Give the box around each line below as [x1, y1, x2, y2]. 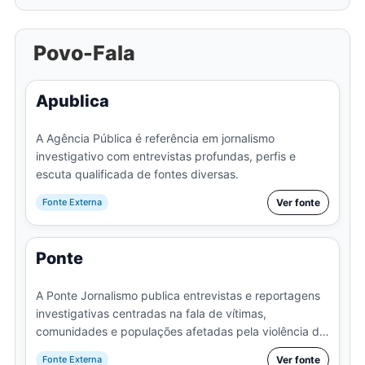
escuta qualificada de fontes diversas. [35, 166, 239, 181]
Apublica [35, 90, 109, 111]
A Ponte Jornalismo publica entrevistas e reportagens [35, 288, 320, 302]
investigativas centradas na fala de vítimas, [35, 306, 266, 320]
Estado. [35, 341, 76, 356]
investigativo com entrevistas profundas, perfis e [35, 148, 296, 163]
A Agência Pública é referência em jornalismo [35, 130, 275, 145]
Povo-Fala [33, 40, 135, 65]
